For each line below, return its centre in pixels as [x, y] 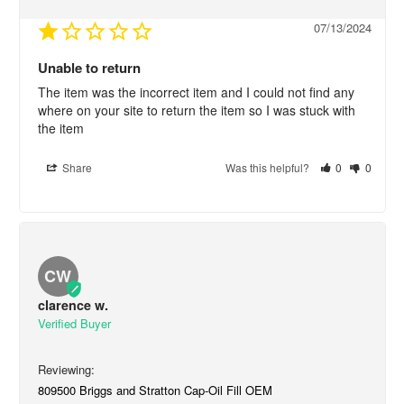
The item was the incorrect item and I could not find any [196, 92]
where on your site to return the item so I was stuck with [196, 110]
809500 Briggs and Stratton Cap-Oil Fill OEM [155, 390]
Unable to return [89, 67]
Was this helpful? [268, 167]
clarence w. [73, 304]
